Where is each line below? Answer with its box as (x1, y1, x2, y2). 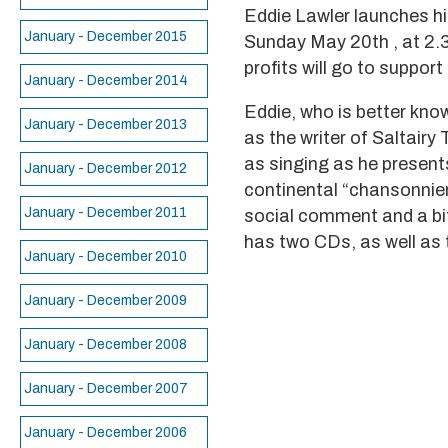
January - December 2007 (24, 381, 188, 396)
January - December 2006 (24, 425, 187, 440)
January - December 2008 (24, 337, 187, 352)
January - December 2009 (24, 293, 187, 308)
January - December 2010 (24, 249, 187, 264)
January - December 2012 (24, 161, 187, 176)
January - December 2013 (24, 117, 187, 132)
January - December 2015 (24, 29, 187, 44)
